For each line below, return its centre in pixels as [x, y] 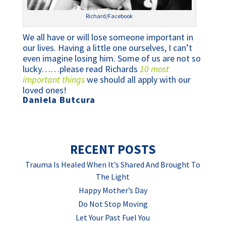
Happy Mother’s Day [113, 190]
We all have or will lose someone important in [108, 37]
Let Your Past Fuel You [113, 218]
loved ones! [46, 90]
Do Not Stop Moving [113, 204]
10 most [154, 69]
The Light [113, 177]
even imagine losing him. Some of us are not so [111, 59]
